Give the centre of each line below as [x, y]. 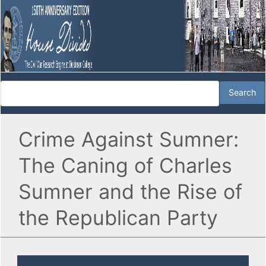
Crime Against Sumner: [129, 140]
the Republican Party [118, 218]
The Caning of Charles [125, 166]
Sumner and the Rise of [130, 192]
